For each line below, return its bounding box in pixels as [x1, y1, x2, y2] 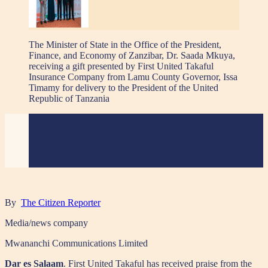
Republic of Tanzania [29, 93, 109, 104]
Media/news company [5, 218, 88, 229]
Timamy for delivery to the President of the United [29, 83, 218, 93]
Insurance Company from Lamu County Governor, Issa [29, 72, 237, 83]
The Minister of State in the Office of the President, [29, 39, 221, 50]
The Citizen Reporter [21, 197, 100, 208]
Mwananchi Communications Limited [5, 238, 148, 249]
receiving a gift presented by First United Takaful [29, 61, 214, 72]
